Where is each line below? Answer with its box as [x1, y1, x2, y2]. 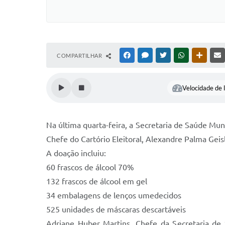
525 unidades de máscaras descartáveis [46, 205, 186, 214]
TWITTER [168, 52, 192, 58]
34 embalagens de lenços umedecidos [46, 191, 181, 200]
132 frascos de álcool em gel [46, 177, 147, 186]
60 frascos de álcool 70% [46, 163, 134, 172]
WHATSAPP [186, 52, 215, 58]
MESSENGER [150, 52, 182, 58]
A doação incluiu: [46, 149, 106, 158]
